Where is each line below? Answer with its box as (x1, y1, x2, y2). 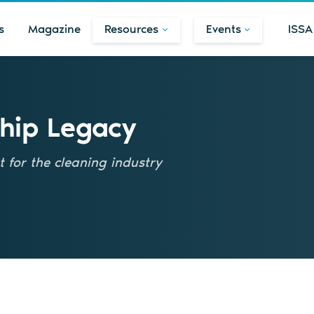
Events (205, 22, 241, 36)
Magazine (28, 22, 81, 36)
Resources (104, 22, 159, 36)
